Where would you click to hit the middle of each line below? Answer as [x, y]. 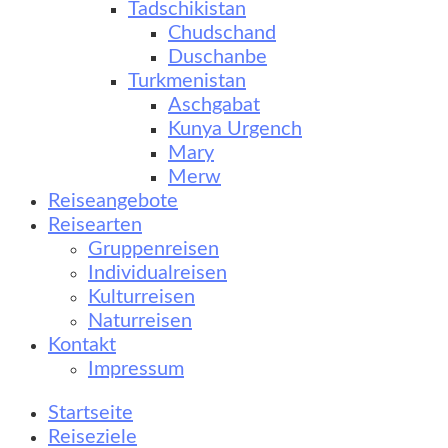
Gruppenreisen [153, 249]
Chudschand [222, 33]
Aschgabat [214, 105]
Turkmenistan [187, 81]
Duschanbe [217, 57]
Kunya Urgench [235, 129]
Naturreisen [140, 321]
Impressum [136, 369]
